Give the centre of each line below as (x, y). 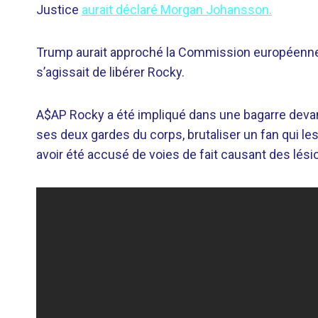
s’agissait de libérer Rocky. (110, 72)
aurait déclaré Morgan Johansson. (177, 10)
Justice (59, 10)
